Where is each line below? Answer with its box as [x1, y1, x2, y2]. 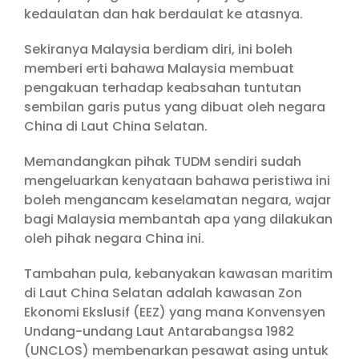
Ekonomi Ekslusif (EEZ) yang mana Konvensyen [24, 303, 325, 321]
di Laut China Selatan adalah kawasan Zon [24, 284, 302, 302]
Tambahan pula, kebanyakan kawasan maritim [24, 264, 333, 283]
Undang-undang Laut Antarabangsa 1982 [24, 322, 294, 341]
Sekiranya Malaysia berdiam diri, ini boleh [24, 40, 292, 58]
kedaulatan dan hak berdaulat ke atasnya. [24, 5, 303, 23]
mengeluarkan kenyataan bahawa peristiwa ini [24, 171, 330, 190]
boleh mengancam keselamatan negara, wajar [24, 191, 331, 209]
